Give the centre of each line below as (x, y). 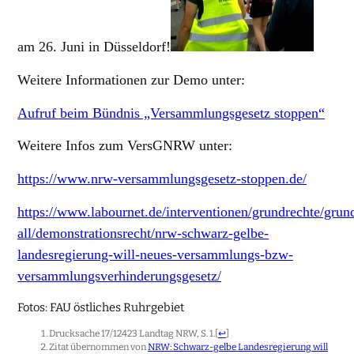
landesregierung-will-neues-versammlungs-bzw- (156, 254)
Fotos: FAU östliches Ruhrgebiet (101, 307)
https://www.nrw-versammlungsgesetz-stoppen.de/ (162, 179)
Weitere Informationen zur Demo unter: (132, 79)
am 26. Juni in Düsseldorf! (94, 47)
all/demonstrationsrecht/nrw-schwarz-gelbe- (143, 233)
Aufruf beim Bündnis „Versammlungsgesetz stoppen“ (171, 113)
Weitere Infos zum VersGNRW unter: (125, 146)
